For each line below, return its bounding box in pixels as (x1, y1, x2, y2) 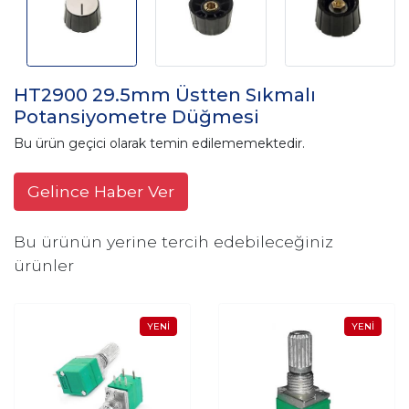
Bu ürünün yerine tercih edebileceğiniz (14, 232, 333, 252)
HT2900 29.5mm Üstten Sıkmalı (14, 84, 316, 107)
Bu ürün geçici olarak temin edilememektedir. (14, 135, 305, 152)
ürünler (14, 256, 74, 276)
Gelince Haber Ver (27, 182, 174, 202)
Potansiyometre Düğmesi (14, 106, 259, 129)
